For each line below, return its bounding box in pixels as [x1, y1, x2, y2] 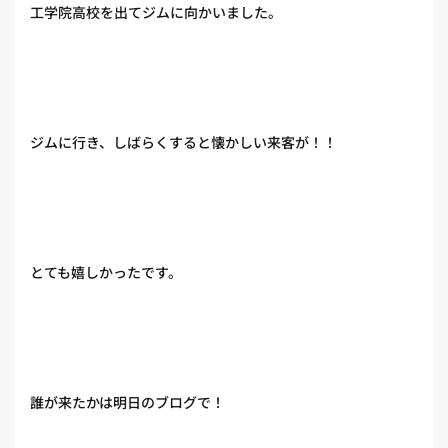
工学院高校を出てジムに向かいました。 [30, 2, 282, 22]
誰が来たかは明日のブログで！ [30, 392, 225, 412]
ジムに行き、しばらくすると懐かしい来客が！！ [30, 132, 337, 152]
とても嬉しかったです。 [30, 262, 182, 282]
